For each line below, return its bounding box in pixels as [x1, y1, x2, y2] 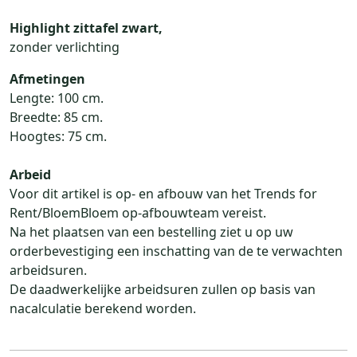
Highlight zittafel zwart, [10, 18, 163, 37]
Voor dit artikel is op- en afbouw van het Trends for [10, 184, 317, 202]
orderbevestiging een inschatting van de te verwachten [10, 241, 343, 260]
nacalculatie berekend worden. [10, 299, 196, 317]
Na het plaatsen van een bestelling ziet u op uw [10, 222, 293, 241]
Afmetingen [10, 69, 85, 88]
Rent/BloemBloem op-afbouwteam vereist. [10, 203, 266, 222]
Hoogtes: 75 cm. [10, 127, 107, 145]
